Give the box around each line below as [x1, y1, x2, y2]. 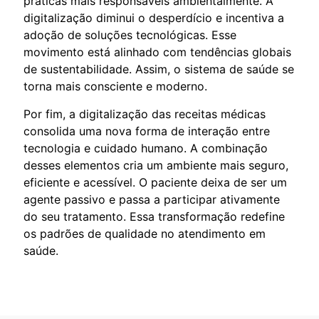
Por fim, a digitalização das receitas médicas [23, 106, 266, 121]
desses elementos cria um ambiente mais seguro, [23, 157, 288, 172]
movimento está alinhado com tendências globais [23, 44, 291, 59]
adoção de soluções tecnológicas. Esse [23, 27, 236, 42]
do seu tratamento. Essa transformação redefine [23, 209, 285, 224]
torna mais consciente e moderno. [23, 78, 207, 93]
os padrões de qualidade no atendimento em [23, 226, 266, 241]
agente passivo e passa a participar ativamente [23, 192, 280, 206]
